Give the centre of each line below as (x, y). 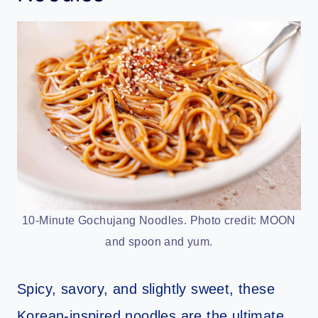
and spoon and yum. (159, 242)
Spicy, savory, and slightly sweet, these (146, 289)
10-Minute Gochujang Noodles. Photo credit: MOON (159, 221)
